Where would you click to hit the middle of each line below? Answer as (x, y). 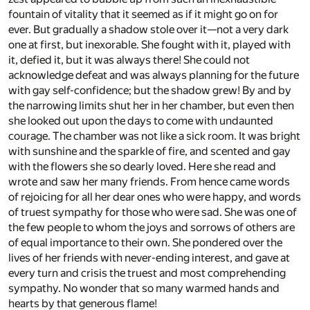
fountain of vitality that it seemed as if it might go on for (143, 14)
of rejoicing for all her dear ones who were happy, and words (155, 197)
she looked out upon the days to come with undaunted (141, 120)
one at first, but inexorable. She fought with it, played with (149, 44)
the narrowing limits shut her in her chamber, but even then (151, 105)
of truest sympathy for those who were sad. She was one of (153, 212)
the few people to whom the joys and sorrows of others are (152, 227)
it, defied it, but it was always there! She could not (129, 60)
